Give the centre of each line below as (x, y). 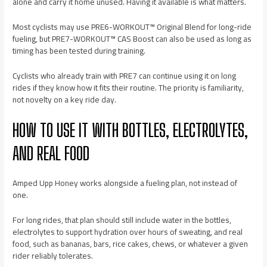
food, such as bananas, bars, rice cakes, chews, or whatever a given (131, 243)
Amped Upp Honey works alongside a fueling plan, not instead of (125, 183)
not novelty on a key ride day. (65, 100)
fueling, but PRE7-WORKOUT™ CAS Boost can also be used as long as (132, 39)
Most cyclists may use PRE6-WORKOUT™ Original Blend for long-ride (132, 27)
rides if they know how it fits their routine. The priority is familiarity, (128, 88)
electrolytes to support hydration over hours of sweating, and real (128, 232)
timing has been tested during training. (79, 51)
